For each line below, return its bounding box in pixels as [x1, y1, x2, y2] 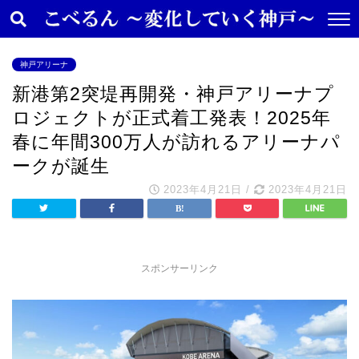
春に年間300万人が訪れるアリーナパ [12, 131, 341, 152]
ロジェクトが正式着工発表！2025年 [12, 107, 331, 128]
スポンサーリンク [141, 263, 218, 274]
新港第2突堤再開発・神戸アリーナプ [12, 83, 334, 104]
